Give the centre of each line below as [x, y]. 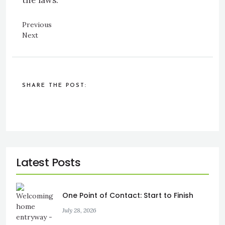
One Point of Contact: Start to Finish [128, 195]
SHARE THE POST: [54, 86]
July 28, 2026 [79, 210]
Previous [37, 25]
